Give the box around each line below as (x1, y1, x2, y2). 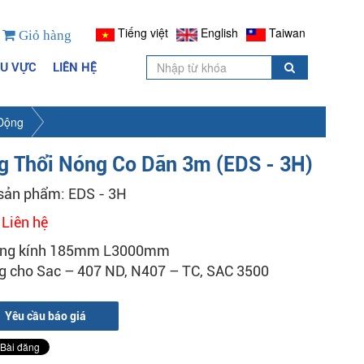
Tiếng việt (118, 24, 169, 41)
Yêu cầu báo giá (5, 310, 86, 323)
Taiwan (269, 24, 305, 41)
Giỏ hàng (15, 28, 72, 43)
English (200, 24, 238, 41)
